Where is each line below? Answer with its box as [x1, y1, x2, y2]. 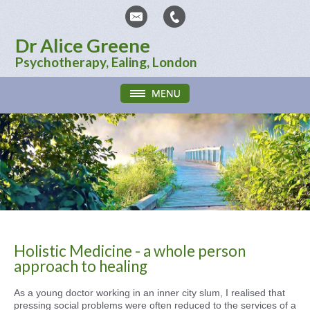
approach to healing [14, 257, 147, 275]
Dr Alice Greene [15, 34, 151, 57]
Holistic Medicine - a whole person [14, 241, 246, 260]
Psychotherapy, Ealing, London [15, 54, 198, 70]
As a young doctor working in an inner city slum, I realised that [14, 287, 285, 298]
